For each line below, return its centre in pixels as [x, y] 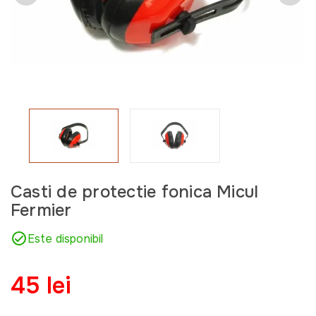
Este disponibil [66, 238]
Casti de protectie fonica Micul [135, 192]
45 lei [41, 285]
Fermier [41, 210]
